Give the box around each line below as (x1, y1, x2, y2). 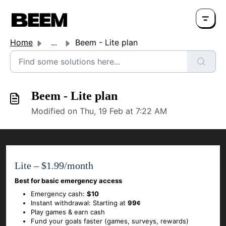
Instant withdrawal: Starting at (31, 199, 128, 207)
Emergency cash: (31, 190, 87, 198)
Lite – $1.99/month (15, 160, 93, 171)
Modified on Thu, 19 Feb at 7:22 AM (31, 106, 167, 116)
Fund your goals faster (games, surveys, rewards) (31, 217, 189, 225)
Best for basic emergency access (15, 177, 122, 185)
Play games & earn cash (31, 208, 105, 216)
